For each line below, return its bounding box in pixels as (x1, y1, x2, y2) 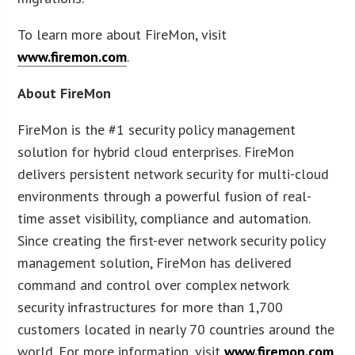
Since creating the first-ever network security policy (17, 231, 326, 250)
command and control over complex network (17, 275, 289, 294)
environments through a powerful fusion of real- (17, 186, 312, 205)
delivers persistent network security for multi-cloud (17, 164, 330, 183)
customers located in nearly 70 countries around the (17, 319, 335, 338)
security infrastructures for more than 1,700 (17, 297, 284, 316)
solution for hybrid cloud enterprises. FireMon (17, 142, 295, 161)
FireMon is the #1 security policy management (17, 120, 296, 139)
